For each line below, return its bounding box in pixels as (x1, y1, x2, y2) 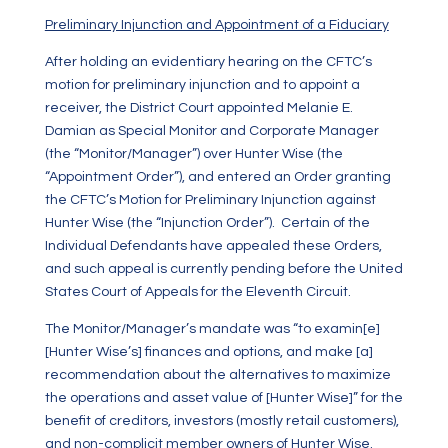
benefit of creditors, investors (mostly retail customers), (44, 414, 399, 428)
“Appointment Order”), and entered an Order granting (44, 170, 391, 184)
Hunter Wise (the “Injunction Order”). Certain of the (44, 216, 370, 230)
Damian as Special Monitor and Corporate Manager (44, 124, 379, 138)
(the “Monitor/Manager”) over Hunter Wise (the (44, 147, 343, 161)
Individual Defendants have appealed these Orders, (44, 239, 382, 253)
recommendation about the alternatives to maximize (44, 368, 391, 382)
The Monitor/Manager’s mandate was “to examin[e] (44, 322, 380, 336)
